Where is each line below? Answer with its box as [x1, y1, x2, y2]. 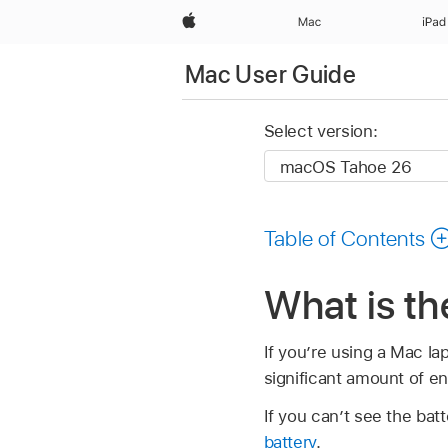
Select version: [263, 121, 378, 142]
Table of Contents [263, 224, 426, 251]
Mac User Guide [185, 59, 357, 89]
